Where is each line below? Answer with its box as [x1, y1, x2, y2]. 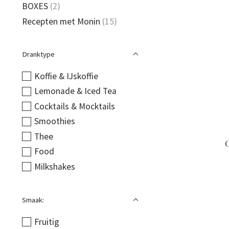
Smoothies [34, 116, 75, 127]
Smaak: [22, 195, 44, 204]
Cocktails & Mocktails [34, 100, 115, 112]
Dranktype [22, 49, 55, 59]
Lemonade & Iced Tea [34, 85, 117, 97]
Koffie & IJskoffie [34, 70, 98, 82]
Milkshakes [34, 161, 75, 172]
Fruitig [34, 216, 59, 227]
